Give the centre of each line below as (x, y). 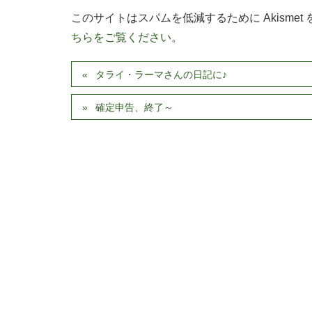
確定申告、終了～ (135, 107)
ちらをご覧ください (121, 37)
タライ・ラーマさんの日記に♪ (162, 74)
